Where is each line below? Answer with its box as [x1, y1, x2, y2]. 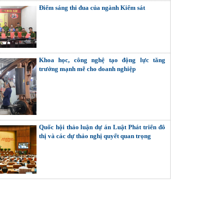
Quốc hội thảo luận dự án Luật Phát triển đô [38, 123, 165, 131]
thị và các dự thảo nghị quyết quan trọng [38, 132, 151, 140]
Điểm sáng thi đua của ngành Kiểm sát [38, 4, 145, 12]
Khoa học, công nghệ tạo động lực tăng [38, 56, 165, 64]
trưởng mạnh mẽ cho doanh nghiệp [38, 65, 136, 73]
